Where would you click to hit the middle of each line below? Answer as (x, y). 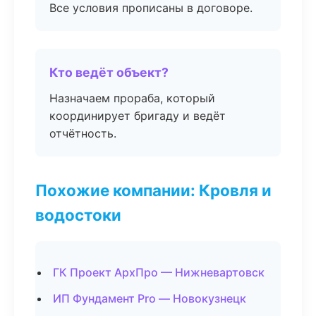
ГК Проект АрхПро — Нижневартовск (159, 272)
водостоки (78, 215)
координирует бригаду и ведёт (138, 116)
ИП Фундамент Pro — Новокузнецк (150, 298)
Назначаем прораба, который (132, 98)
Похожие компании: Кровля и (153, 190)
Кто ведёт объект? (109, 72)
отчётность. (83, 133)
